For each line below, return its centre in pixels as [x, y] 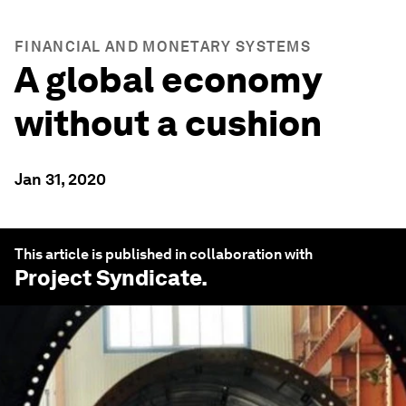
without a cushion [168, 123]
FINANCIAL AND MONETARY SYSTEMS [163, 47]
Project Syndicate [108, 278]
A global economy [168, 80]
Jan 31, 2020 [60, 179]
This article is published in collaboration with [164, 254]
